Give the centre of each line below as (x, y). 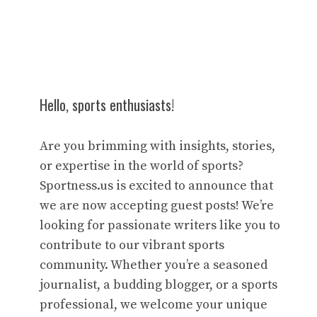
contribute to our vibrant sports (132, 245)
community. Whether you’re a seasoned (154, 265)
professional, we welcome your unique (154, 304)
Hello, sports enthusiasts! (107, 104)
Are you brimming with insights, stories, (157, 146)
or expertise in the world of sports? (142, 166)
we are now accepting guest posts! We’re (157, 205)
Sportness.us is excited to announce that (156, 185)
